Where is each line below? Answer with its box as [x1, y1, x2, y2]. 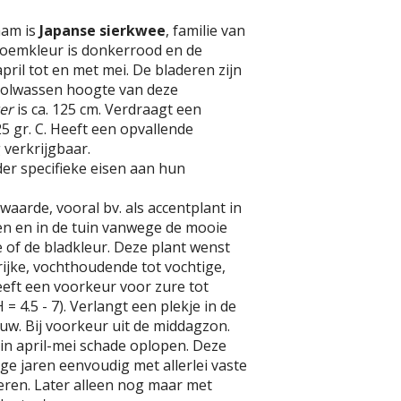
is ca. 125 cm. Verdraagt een [13, 99, 201, 119]
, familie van [166, 21, 245, 40]
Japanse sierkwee [39, 21, 166, 40]
